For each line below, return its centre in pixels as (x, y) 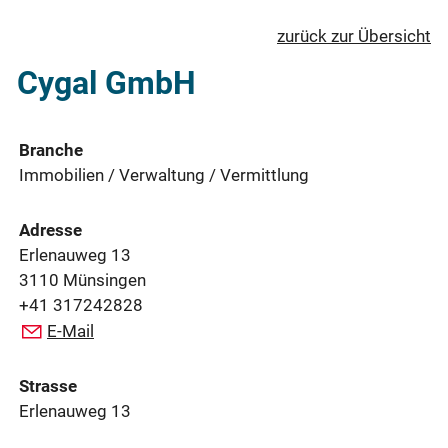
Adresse (50, 230)
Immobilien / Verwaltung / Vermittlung (164, 175)
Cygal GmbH (106, 82)
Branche (51, 150)
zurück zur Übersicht (354, 35)
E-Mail (70, 331)
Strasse (48, 386)
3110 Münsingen (84, 280)
